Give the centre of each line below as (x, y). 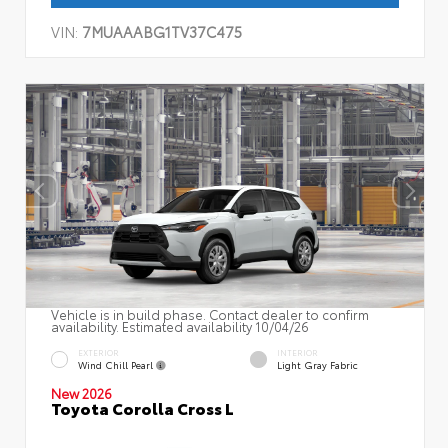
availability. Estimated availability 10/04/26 (180, 325)
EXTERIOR (98, 352)
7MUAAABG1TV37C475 (162, 32)
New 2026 (81, 392)
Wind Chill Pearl (117, 364)
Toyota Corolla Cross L (142, 407)
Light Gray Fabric (317, 364)
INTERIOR (297, 352)
